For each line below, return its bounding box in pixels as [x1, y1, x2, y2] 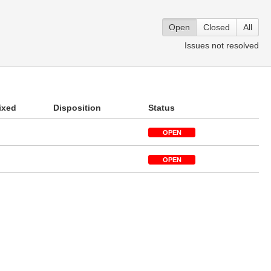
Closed [203, 22, 230, 32]
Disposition [53, 103, 101, 113]
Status [148, 103, 175, 113]
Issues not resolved [184, 41, 259, 50]
